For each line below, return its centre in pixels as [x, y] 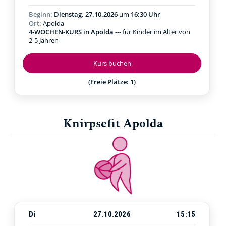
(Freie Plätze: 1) [112, 81]
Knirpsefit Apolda [113, 123]
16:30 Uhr [146, 14]
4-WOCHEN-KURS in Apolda [71, 32]
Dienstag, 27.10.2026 [87, 14]
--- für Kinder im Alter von [152, 32]
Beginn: [41, 14]
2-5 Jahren [44, 40]
